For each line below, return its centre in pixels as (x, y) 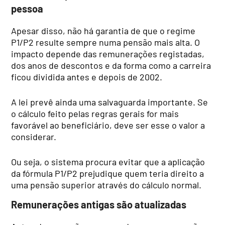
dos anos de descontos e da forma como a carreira (111, 65)
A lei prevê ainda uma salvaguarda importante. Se (110, 102)
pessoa (27, 9)
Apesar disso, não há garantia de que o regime (103, 30)
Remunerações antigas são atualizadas (99, 205)
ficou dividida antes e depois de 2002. (87, 77)
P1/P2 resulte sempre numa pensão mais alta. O (106, 42)
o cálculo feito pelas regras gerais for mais (95, 113)
